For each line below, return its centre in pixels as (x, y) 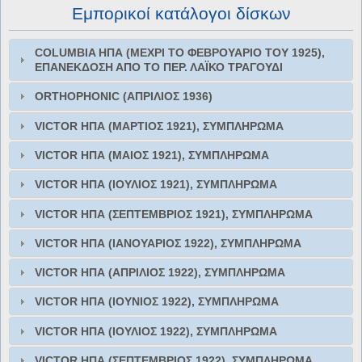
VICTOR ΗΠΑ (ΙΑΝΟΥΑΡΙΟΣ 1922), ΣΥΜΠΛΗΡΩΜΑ (168, 243)
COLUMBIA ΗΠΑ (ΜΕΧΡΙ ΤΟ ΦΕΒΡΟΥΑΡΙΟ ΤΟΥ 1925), (180, 53)
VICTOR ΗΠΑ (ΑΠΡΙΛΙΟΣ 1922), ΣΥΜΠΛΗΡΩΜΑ (160, 273)
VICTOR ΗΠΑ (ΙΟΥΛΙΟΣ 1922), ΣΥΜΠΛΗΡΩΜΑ (156, 331)
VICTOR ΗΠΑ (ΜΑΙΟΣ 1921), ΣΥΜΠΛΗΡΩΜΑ (152, 155)
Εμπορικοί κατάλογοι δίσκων (181, 14)
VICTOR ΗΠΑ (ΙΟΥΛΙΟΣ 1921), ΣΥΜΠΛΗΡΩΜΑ (156, 185)
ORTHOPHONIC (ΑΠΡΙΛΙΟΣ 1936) (124, 97)
